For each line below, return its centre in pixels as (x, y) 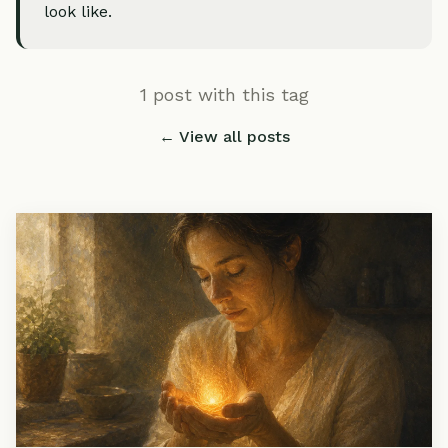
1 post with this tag (224, 94)
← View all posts (224, 136)
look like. (78, 11)
